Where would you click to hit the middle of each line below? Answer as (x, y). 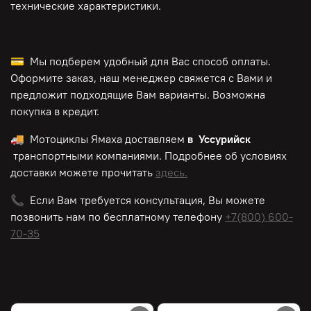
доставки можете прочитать (83, 173)
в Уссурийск (218, 139)
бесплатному (137, 217)
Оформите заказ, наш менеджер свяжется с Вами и (141, 78)
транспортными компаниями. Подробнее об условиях (150, 156)
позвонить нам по (56, 217)
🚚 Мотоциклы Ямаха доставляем (98, 139)
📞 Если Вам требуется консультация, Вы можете (138, 200)
